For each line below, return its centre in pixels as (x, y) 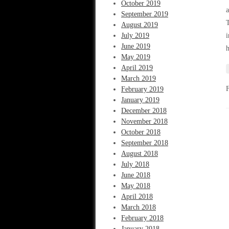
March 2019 (139, 78)
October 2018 (141, 132)
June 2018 (136, 175)
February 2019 (142, 89)
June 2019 (136, 46)
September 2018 (145, 143)
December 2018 (144, 111)
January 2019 (140, 100)
